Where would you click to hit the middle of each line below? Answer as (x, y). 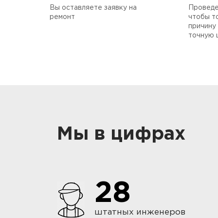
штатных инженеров (140, 212)
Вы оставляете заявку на (93, 8)
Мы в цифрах (121, 134)
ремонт (62, 17)
